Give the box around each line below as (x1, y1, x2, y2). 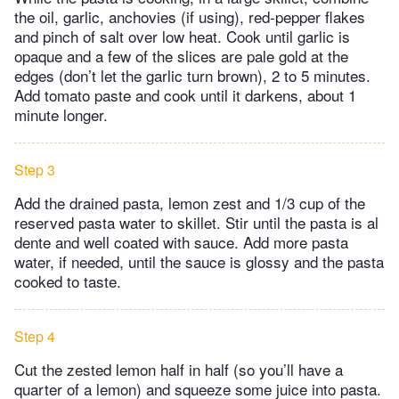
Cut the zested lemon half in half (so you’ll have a (14, 357, 343, 380)
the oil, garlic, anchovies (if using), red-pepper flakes (14, 4, 365, 28)
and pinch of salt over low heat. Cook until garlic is (14, 24, 350, 47)
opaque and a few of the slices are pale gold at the (14, 44, 348, 67)
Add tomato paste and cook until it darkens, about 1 (14, 83, 356, 106)
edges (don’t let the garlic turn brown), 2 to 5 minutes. (14, 63, 370, 86)
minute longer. (14, 102, 108, 126)
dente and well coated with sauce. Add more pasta (14, 230, 348, 253)
